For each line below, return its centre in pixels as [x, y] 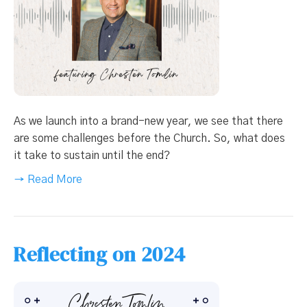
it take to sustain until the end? [92, 156]
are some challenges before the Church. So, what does [149, 139]
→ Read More [48, 180]
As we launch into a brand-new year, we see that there [148, 122]
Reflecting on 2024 [100, 254]
